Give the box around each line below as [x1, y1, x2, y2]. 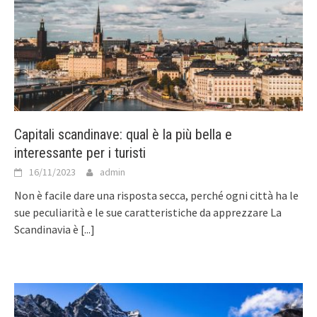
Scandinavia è [14, 221, 81, 236]
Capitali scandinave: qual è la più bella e [14, 125, 232, 143]
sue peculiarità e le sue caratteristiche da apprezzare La [14, 204, 282, 219]
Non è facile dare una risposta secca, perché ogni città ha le [14, 188, 299, 202]
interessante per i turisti [14, 144, 146, 161]
